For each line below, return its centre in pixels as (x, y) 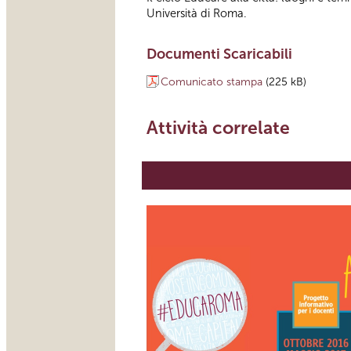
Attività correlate (218, 127)
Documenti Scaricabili (219, 54)
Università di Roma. (197, 13)
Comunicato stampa (212, 81)
